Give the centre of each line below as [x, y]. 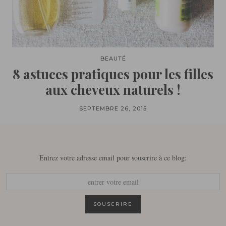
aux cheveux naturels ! [113, 90]
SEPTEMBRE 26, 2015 [113, 109]
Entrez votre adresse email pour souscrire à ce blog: [113, 158]
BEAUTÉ [113, 59]
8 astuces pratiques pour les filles [113, 74]
